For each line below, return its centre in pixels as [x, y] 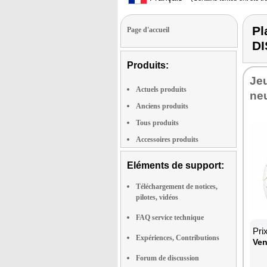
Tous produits [157, 123]
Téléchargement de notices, [177, 187]
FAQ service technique [170, 218]
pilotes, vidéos [157, 197]
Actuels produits [161, 89]
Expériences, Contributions [178, 238]
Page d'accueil [148, 30]
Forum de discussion [167, 258]
